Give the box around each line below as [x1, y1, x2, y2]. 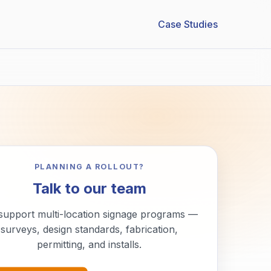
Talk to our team [32, 180, 146, 198]
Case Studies [158, 18, 218, 30]
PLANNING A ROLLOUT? [34, 162, 145, 172]
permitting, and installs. [37, 238, 142, 251]
